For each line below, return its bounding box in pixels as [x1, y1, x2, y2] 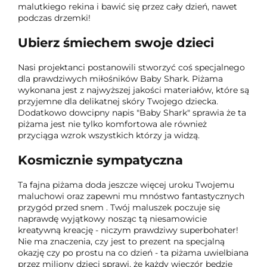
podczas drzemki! [18, 12, 91, 23]
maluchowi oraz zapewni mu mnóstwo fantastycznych [18, 190, 244, 201]
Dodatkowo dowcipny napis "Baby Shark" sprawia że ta [18, 107, 246, 118]
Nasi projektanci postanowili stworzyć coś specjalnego [18, 61, 245, 73]
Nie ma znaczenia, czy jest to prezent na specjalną [18, 235, 225, 247]
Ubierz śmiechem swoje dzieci [18, 35, 214, 51]
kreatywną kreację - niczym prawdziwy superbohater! [18, 224, 238, 235]
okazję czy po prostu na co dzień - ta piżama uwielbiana [18, 247, 249, 258]
